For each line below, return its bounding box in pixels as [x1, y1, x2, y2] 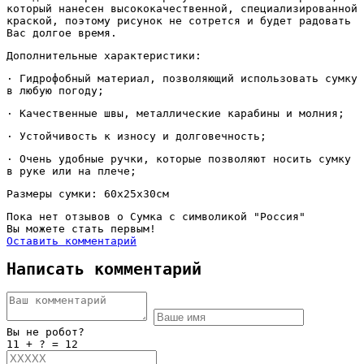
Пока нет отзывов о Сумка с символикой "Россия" [6, 210, 305, 223]
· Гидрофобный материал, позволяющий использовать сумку [6, 71, 357, 84]
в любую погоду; [6, 84, 110, 97]
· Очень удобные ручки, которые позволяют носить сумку [6, 152, 351, 165]
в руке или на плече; [6, 164, 143, 177]
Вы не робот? [6, 326, 84, 339]
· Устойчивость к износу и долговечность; [6, 129, 273, 142]
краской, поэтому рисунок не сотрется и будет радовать [6, 14, 351, 27]
